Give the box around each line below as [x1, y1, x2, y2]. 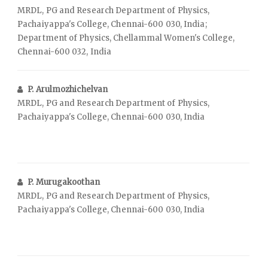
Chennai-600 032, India [17, 46, 112, 57]
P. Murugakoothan [28, 176, 100, 187]
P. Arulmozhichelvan [28, 84, 108, 95]
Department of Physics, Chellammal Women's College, [17, 32, 235, 43]
